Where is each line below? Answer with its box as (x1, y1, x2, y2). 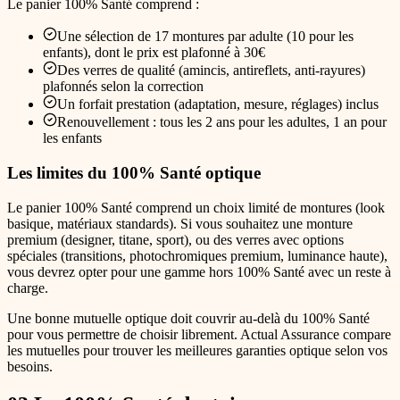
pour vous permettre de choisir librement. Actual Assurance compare (7, 326, 391, 342)
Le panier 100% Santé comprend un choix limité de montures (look (7, 199, 385, 215)
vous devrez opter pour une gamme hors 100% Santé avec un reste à (7, 263, 391, 279)
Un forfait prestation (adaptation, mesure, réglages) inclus (57, 96, 379, 112)
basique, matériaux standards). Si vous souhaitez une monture (7, 215, 353, 231)
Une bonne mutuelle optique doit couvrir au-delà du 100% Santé (7, 310, 370, 326)
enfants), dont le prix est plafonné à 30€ (43, 45, 265, 61)
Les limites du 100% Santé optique (7, 163, 261, 183)
